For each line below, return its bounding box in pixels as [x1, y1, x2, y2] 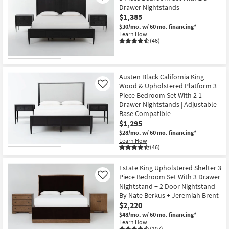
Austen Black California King [119, 72, 204, 81]
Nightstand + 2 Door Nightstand [119, 181, 215, 191]
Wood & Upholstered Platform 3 [119, 81, 217, 90]
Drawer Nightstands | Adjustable [119, 99, 217, 109]
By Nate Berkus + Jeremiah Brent [119, 190, 219, 200]
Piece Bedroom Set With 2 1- [119, 90, 204, 100]
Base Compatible [119, 108, 171, 118]
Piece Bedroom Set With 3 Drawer [119, 172, 220, 181]
